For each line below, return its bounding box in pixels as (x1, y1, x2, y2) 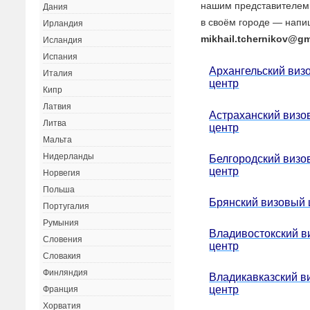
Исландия (43, 35, 83, 46)
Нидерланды (43, 152, 95, 162)
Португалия (43, 201, 90, 212)
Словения (43, 235, 83, 245)
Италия (43, 69, 73, 79)
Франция (43, 284, 79, 295)
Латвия (43, 102, 72, 112)
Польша (43, 185, 75, 195)
